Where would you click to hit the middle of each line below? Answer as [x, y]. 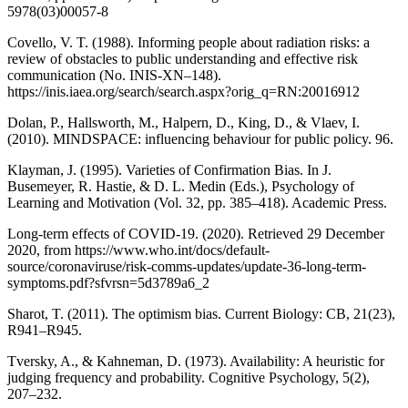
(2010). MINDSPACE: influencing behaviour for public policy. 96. [200, 138]
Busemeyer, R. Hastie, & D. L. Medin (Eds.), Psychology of [181, 186]
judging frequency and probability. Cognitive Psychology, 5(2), [189, 377]
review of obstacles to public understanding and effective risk [183, 58]
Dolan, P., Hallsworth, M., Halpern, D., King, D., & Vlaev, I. [184, 122]
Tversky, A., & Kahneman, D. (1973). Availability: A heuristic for [196, 361]
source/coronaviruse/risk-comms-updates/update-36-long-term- [187, 266]
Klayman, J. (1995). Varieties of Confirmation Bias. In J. [169, 169]
